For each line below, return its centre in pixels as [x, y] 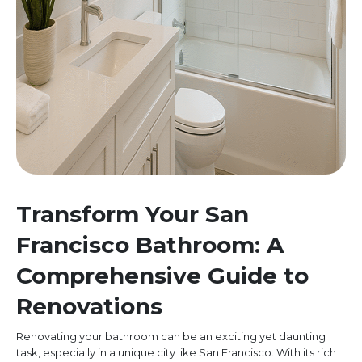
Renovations [89, 307]
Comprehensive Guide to [162, 276]
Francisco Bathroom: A [150, 245]
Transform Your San [133, 215]
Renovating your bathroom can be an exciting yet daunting [171, 337]
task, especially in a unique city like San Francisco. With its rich [176, 353]
